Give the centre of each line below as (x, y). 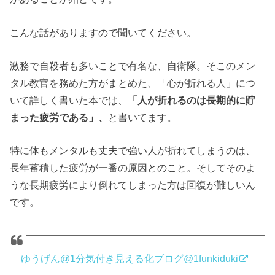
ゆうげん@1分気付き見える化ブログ (103, 259)
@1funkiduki (211, 259)
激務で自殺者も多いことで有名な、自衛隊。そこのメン (133, 66)
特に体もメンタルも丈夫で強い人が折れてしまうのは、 (133, 151)
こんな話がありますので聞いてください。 (103, 32)
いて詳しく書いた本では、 (69, 100)
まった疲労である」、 (59, 118)
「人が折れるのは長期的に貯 (192, 100)
